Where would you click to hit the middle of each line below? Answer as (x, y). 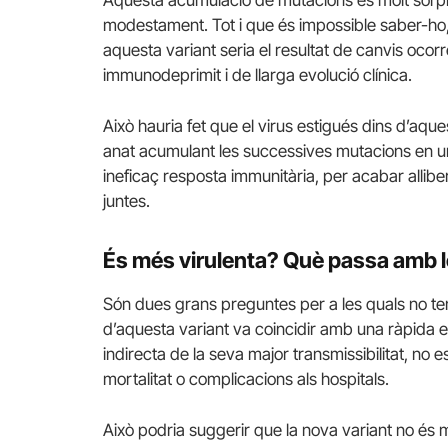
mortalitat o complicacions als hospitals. (246, 379)
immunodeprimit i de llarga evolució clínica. (257, 75)
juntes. (126, 201)
